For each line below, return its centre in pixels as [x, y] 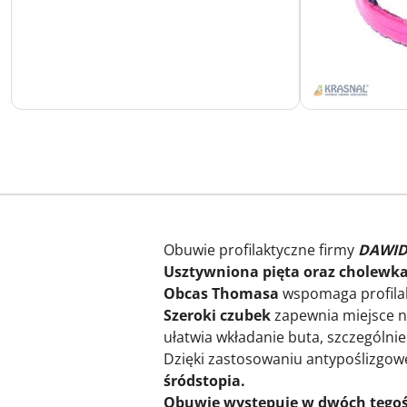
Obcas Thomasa [221, 293]
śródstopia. [208, 380]
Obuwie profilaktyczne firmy [259, 249]
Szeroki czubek [217, 315]
